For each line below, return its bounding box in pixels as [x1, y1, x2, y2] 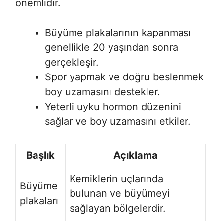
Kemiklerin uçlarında [70, 173, 163, 184]
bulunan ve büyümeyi [70, 187, 170, 199]
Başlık [26, 149, 55, 161]
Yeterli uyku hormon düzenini [45, 101, 181, 112]
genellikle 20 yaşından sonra [45, 41, 178, 53]
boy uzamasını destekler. [45, 86, 160, 98]
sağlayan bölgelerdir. [70, 202, 166, 214]
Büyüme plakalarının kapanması [45, 27, 191, 38]
